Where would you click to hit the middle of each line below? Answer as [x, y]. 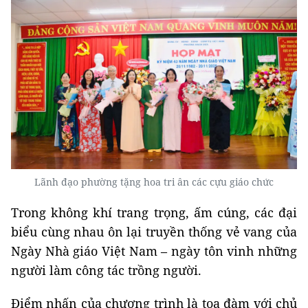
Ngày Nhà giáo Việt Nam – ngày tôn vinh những [154, 251]
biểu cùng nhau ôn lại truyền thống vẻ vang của [154, 231]
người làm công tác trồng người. [106, 270]
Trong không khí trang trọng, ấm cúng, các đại [154, 212]
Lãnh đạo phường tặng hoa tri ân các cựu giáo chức [154, 181]
